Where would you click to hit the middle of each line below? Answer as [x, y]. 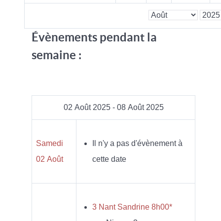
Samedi [50, 143]
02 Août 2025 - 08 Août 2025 [113, 107]
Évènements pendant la [94, 37]
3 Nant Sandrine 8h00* [132, 207]
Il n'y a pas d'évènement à [137, 143]
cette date [109, 159]
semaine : [56, 55]
